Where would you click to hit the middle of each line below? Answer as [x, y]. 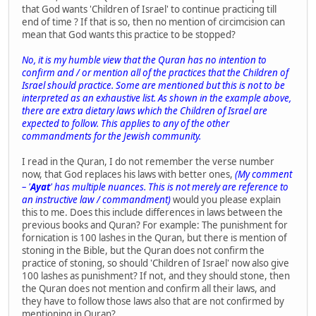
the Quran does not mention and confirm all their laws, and [149, 288]
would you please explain [226, 199]
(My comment [263, 174]
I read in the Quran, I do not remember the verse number [148, 161]
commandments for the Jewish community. [111, 136]
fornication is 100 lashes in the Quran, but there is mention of [154, 237]
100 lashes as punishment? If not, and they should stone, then [156, 275]
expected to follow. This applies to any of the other [126, 123]
